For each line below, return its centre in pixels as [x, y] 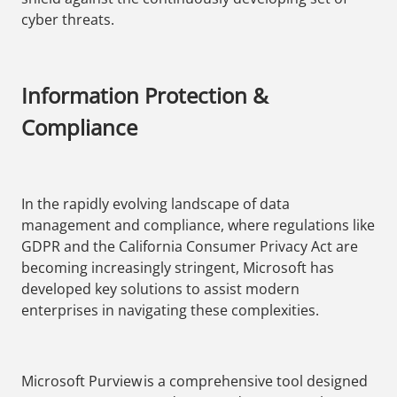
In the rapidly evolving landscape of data [156, 204]
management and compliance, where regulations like [198, 226]
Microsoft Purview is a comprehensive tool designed [195, 381]
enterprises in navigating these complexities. [170, 311]
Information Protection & [144, 96]
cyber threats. [68, 20]
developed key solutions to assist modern [160, 289]
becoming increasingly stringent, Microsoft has [178, 268]
